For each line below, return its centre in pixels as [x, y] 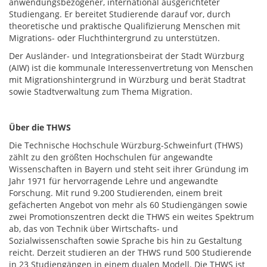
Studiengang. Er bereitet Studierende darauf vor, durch [120, 14]
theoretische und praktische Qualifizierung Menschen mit [125, 26]
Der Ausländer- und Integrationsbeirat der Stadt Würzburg [127, 56]
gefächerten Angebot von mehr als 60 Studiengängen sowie [128, 205]
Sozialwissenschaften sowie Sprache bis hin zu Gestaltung [125, 240]
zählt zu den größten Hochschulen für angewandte [111, 157]
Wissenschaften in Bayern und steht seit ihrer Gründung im [129, 169]
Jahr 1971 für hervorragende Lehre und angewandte [114, 181]
